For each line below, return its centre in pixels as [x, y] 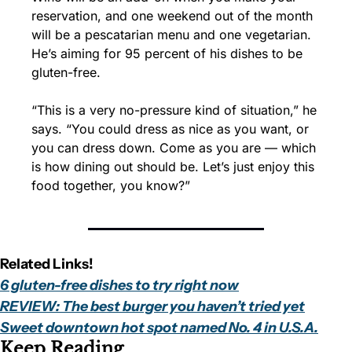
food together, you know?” [111, 185]
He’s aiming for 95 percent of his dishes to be [167, 53]
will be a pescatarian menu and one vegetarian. [171, 34]
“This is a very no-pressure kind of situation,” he [174, 110]
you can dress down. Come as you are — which [174, 147]
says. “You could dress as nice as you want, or [170, 128]
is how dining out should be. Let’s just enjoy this [173, 166]
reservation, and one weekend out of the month [172, 15]
